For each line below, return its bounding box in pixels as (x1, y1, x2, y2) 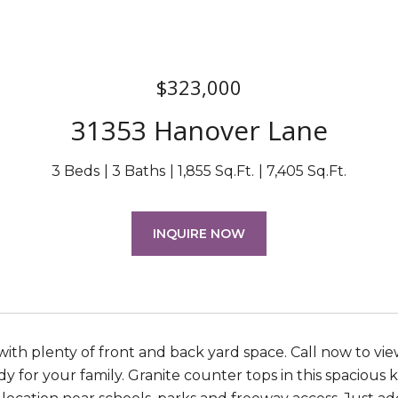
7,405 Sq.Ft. (267, 163, 346, 179)
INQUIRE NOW (153, 226, 245, 242)
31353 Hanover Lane (70, 112, 328, 148)
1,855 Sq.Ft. (178, 163, 254, 179)
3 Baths (112, 163, 165, 179)
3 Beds (52, 163, 99, 179)
